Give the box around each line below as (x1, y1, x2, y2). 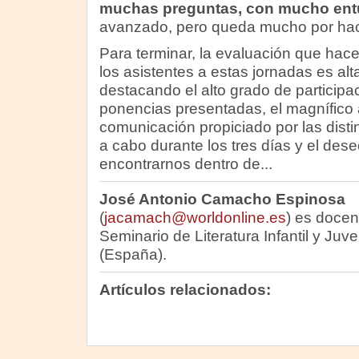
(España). (99, 246, 167, 263)
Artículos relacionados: (99, 281, 271, 298)
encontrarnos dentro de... (99, 155, 272, 172)
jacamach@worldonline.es (103, 209, 286, 226)
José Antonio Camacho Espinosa (99, 191, 345, 208)
